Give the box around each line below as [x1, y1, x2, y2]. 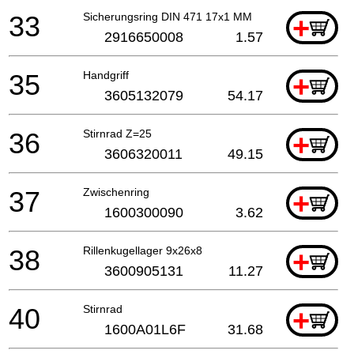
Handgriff [83, 69, 129, 82]
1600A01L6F [104, 322, 186, 338]
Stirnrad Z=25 [83, 127, 152, 141]
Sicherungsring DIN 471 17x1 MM [83, 10, 252, 24]
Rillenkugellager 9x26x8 [83, 244, 202, 258]
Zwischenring [83, 186, 149, 199]
